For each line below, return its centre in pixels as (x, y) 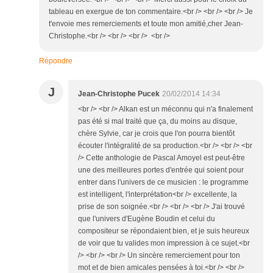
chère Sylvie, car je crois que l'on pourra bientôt (156, 134)
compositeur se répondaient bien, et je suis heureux (164, 231)
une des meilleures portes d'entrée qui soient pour (161, 170)
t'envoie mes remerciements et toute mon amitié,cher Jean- (146, 24)
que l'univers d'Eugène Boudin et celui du (147, 219)
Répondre (56, 61)
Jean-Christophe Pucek (119, 94)
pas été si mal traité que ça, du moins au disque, (158, 122)
